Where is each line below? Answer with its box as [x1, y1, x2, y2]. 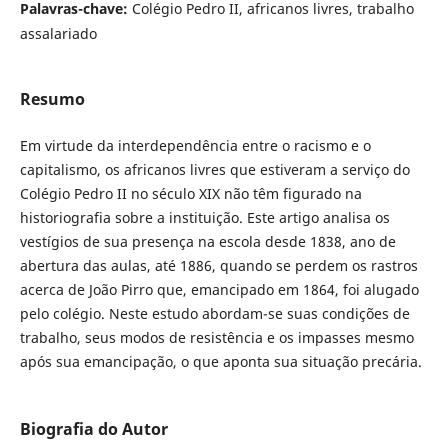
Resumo [19, 88, 85, 111]
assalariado [19, 24, 97, 44]
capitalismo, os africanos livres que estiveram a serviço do [19, 160, 410, 180]
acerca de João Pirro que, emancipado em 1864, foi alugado [19, 280, 419, 300]
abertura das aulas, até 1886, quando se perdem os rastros [19, 256, 418, 276]
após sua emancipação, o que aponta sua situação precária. [19, 352, 422, 372]
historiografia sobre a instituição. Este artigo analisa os [19, 208, 390, 228]
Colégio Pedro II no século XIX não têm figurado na [19, 184, 362, 204]
